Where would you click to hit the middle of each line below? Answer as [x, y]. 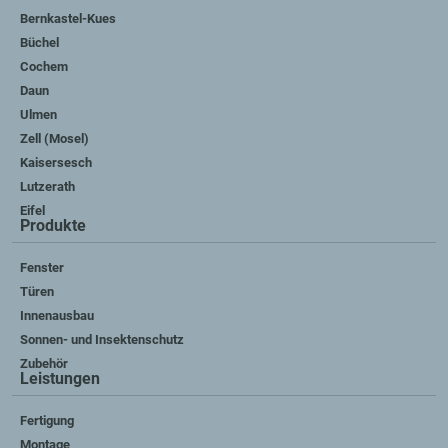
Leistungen [60, 378]
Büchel [39, 42]
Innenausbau [57, 315]
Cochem [44, 66]
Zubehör [44, 363]
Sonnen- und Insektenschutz [102, 339]
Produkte [53, 225]
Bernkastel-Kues [68, 18]
